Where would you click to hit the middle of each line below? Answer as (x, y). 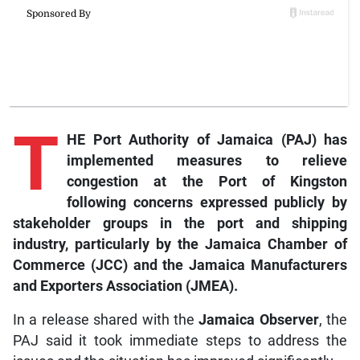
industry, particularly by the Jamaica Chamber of (180, 244)
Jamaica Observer (259, 319)
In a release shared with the (106, 319)
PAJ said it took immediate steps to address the (180, 340)
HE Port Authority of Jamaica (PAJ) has (207, 139)
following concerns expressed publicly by (207, 202)
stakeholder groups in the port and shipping (180, 223)
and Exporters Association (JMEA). (125, 286)
